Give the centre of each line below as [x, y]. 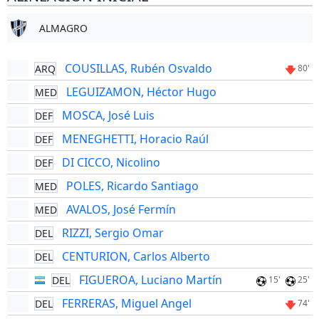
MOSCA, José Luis [108, 115]
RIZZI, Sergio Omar [113, 233]
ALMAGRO [63, 28]
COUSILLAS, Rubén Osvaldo [138, 68]
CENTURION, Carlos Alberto [136, 256]
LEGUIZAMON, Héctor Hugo [141, 92]
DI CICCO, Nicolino [111, 162]
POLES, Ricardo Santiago [132, 186]
